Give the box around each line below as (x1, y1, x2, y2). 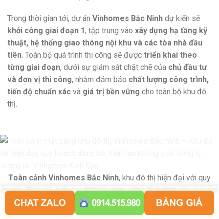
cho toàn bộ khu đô (140, 87, 206, 97)
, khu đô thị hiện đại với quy (119, 173, 211, 183)
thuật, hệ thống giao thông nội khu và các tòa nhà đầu (7, 38, 202, 48)
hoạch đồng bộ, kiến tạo (1, 185, 85, 195)
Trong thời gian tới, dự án (7, 14, 92, 23)
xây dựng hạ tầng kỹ (135, 26, 207, 36)
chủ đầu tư (168, 63, 207, 72)
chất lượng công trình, (129, 75, 209, 85)
